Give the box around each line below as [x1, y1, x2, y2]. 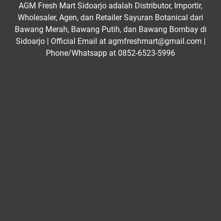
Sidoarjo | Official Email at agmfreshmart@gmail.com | [15, 37, 206, 46]
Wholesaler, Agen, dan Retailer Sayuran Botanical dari [18, 13, 203, 23]
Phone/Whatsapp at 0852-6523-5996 [46, 48, 175, 58]
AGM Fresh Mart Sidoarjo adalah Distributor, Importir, [19, 1, 202, 11]
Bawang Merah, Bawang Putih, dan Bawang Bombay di [14, 25, 207, 35]
